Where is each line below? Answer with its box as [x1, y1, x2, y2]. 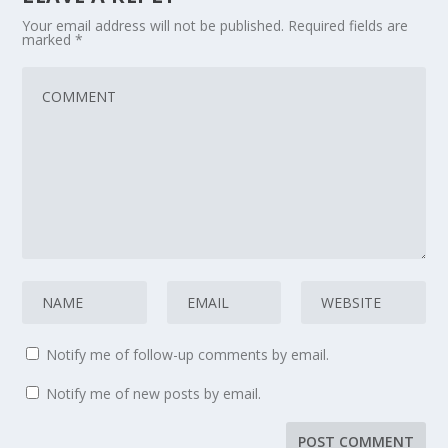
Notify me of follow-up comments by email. [46, 344, 330, 364]
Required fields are [288, 15, 409, 35]
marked [22, 29, 76, 49]
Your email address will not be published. [22, 15, 285, 35]
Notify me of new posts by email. [46, 383, 262, 403]
